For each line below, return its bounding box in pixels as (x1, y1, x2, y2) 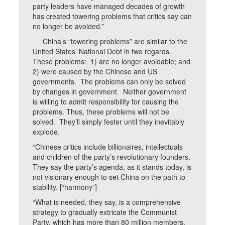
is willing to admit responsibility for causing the (33, 96, 179, 106)
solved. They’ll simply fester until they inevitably (33, 117, 185, 127)
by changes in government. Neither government (33, 86, 187, 96)
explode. (33, 127, 60, 137)
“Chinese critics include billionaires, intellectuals (33, 142, 183, 152)
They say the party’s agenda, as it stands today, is (33, 162, 192, 172)
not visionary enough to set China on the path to (33, 172, 186, 182)
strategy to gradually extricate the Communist (33, 207, 177, 217)
